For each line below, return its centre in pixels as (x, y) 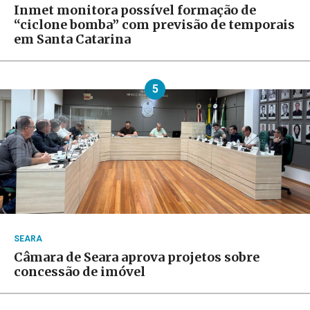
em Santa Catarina (72, 39)
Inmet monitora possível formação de (135, 10)
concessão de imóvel (80, 272)
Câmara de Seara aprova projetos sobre (137, 257)
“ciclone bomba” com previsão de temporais (154, 25)
